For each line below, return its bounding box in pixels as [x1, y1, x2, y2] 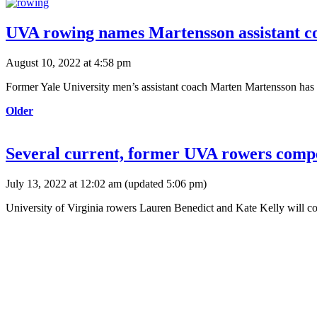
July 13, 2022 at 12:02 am [6, 177, 122, 190]
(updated [122, 177, 166, 190]
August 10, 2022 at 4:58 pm [6, 57, 131, 69]
